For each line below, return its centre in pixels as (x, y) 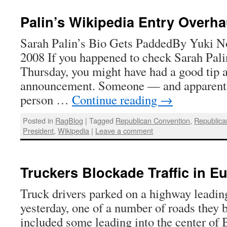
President (39, 131)
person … (46, 100)
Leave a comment (124, 131)
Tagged (102, 121)
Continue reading (116, 100)
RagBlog (69, 121)
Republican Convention (153, 121)
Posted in (38, 121)
